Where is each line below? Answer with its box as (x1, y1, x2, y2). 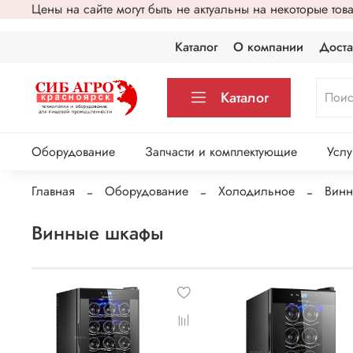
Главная (32, 181, 75, 200)
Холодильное (218, 181, 295, 200)
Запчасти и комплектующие (144, 143, 297, 162)
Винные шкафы (32, 218, 164, 247)
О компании (233, 38, 304, 56)
